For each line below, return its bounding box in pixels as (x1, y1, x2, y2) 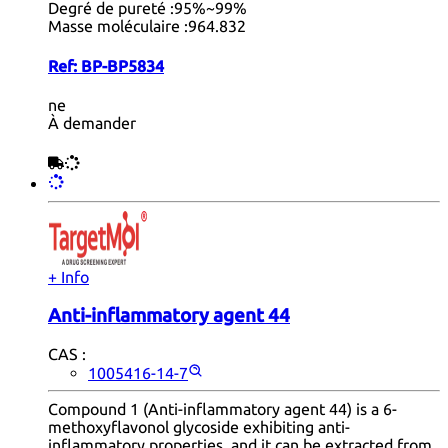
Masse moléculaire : (48, 17, 188, 36)
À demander (48, 113, 136, 132)
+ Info (48, 267, 89, 286)
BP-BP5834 (81, 56, 164, 75)
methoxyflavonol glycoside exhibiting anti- (48, 418, 350, 437)
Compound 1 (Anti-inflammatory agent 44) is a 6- (48, 400, 397, 419)
